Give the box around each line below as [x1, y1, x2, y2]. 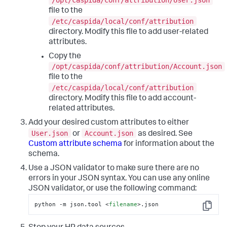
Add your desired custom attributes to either [28, 119, 189, 127]
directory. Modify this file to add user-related [49, 28, 208, 36]
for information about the [122, 140, 214, 148]
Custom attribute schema [28, 140, 122, 148]
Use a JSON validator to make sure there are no [28, 164, 199, 173]
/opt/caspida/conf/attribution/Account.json [52, 62, 222, 71]
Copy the [49, 52, 81, 61]
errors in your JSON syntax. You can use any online [28, 174, 210, 183]
